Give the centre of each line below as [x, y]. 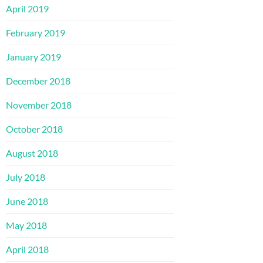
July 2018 [26, 177]
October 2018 [34, 129]
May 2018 [26, 225]
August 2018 [32, 153]
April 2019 [27, 8]
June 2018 [27, 201]
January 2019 [33, 56]
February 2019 [36, 32]
